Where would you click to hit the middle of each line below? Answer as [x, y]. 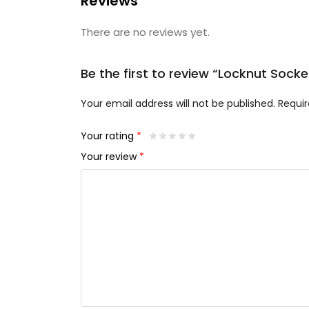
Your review [110, 157]
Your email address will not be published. [178, 103]
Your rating [109, 136]
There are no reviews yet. [145, 32]
